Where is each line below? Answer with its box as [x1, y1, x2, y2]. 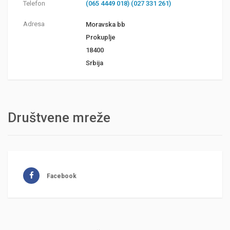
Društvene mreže [8, 110, 110, 126]
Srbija [85, 59, 103, 67]
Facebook [47, 172, 76, 180]
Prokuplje [85, 33, 116, 42]
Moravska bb [85, 21, 125, 29]
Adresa [23, 20, 45, 28]
